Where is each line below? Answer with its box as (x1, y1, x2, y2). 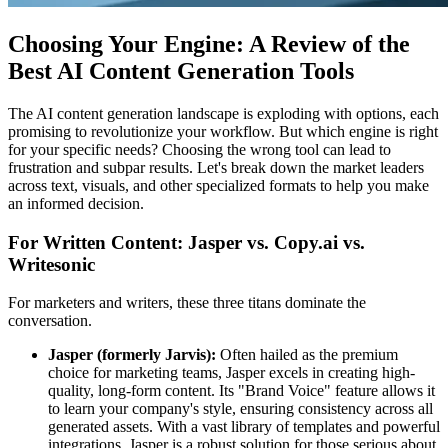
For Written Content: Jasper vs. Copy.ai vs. (8, 231, 365, 253)
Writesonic (8, 253, 95, 275)
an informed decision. (8, 195, 144, 213)
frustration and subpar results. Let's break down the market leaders (8, 159, 424, 177)
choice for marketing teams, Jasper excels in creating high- (48, 364, 415, 382)
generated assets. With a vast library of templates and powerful (48, 418, 440, 436)
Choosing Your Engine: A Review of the (8, 31, 410, 58)
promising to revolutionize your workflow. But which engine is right (8, 123, 438, 141)
